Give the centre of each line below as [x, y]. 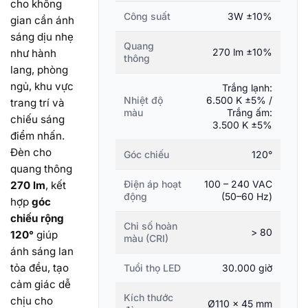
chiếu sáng [37, 119]
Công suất [147, 16]
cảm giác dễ [41, 284]
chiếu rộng [37, 218]
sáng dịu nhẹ [42, 36]
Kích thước [148, 297]
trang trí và [37, 102]
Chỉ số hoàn [151, 225]
